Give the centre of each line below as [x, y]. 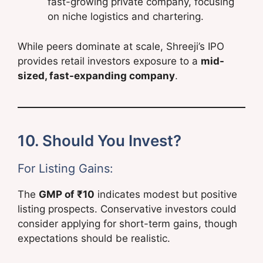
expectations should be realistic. [94, 238]
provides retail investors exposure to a [109, 61]
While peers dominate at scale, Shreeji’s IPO [121, 46]
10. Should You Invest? [100, 140]
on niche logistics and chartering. [126, 17]
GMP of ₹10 [67, 194]
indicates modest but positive [166, 194]
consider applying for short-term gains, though [127, 223]
